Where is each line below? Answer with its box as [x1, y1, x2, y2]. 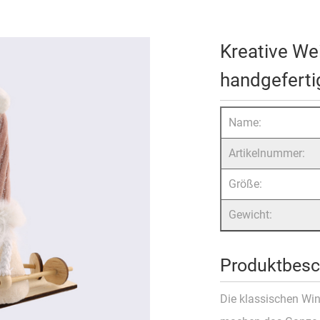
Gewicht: [228, 208, 272, 222]
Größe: [228, 177, 262, 191]
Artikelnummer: [228, 146, 305, 161]
